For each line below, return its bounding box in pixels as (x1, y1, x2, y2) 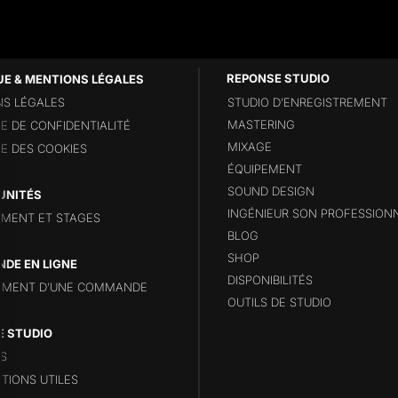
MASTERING (227, 116, 295, 131)
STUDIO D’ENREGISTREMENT (227, 94, 387, 109)
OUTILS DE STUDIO (227, 294, 331, 309)
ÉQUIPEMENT (227, 161, 302, 176)
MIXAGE (227, 139, 272, 154)
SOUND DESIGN (227, 183, 314, 198)
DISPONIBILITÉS (227, 272, 313, 287)
